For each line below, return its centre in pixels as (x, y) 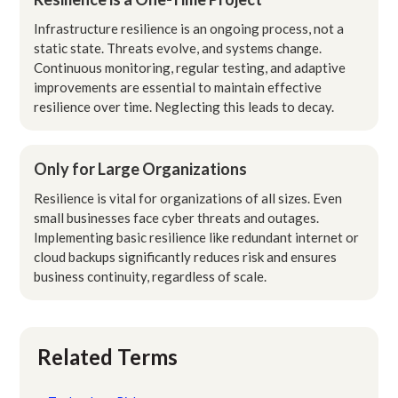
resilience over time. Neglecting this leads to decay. (184, 106)
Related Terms (108, 356)
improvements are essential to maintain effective (178, 87)
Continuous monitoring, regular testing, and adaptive (190, 67)
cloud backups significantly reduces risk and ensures (186, 256)
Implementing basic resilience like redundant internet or (197, 237)
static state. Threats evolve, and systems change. (178, 48)
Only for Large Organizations (141, 168)
